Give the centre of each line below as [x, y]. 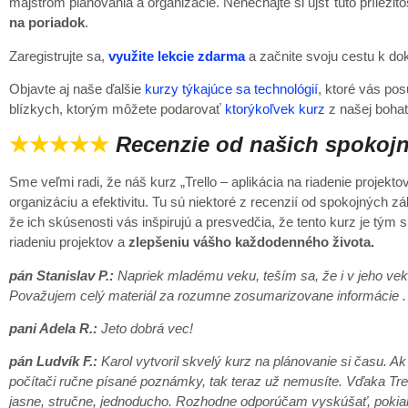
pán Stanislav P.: [61, 275]
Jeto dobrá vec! [145, 329]
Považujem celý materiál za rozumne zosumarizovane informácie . [208, 295]
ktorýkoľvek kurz [275, 108]
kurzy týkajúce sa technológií [231, 88]
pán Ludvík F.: [53, 362]
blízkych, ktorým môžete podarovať [117, 108]
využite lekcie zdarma [177, 56]
